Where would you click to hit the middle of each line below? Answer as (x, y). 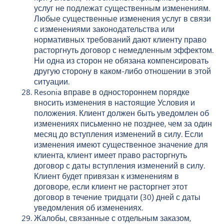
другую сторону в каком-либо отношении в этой (122, 70)
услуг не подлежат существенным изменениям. (122, 7)
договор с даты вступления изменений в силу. (119, 165)
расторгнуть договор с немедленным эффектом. (124, 49)
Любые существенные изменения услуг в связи (122, 18)
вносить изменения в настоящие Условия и (114, 102)
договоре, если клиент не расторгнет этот (111, 186)
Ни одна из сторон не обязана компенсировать (121, 60)
